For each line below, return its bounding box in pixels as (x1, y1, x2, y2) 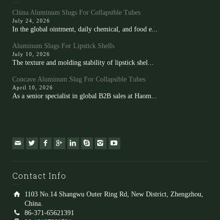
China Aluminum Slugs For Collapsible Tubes (12, 9, 140, 17)
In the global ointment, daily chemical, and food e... (12, 26, 158, 33)
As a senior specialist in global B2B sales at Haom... (12, 92, 157, 100)
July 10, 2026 (12, 51, 50, 57)
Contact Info (12, 170, 66, 181)
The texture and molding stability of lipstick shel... (12, 59, 154, 67)
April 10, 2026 (12, 84, 53, 91)
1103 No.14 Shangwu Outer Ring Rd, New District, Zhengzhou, (25, 191, 203, 198)
